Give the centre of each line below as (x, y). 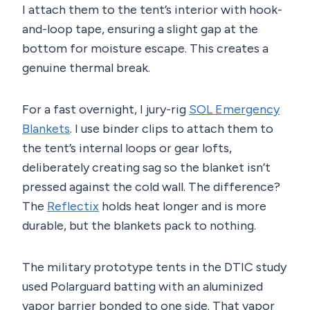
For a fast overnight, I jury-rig (106, 110)
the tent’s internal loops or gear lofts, (127, 148)
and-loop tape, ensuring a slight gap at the (140, 29)
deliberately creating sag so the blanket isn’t (146, 168)
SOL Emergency (234, 110)
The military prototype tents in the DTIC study (154, 267)
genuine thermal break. (86, 68)
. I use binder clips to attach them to (172, 129)
